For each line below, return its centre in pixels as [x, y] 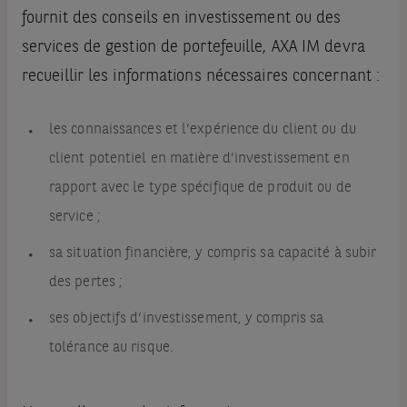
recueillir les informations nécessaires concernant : [201, 77]
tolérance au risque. [111, 348]
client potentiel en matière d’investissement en [199, 159]
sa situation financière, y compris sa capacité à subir [213, 254]
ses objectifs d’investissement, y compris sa [186, 319]
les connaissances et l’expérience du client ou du [202, 130]
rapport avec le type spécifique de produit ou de [200, 189]
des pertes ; [86, 283]
